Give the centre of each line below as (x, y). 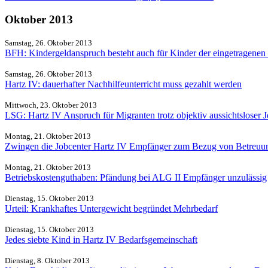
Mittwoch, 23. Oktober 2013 (51, 105)
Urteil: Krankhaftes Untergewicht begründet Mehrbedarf (111, 209)
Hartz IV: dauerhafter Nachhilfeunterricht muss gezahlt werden (123, 84)
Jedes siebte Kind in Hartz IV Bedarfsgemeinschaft (101, 240)
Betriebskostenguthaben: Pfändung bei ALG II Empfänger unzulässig (136, 178)
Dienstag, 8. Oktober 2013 (47, 261)
